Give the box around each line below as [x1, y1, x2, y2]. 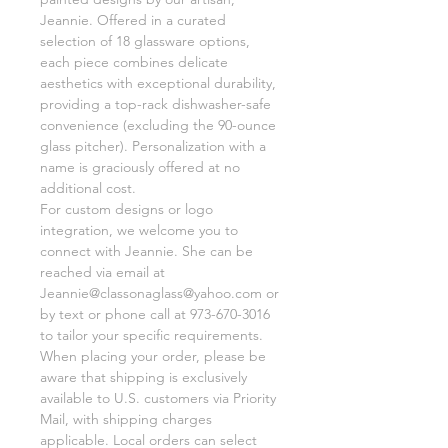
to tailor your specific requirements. [40, 325, 263, 344]
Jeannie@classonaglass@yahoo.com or [40, 283, 279, 302]
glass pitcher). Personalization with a [40, 136, 266, 155]
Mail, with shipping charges [40, 409, 212, 428]
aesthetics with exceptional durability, [40, 73, 276, 92]
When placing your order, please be [40, 346, 266, 365]
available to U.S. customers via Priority [40, 388, 276, 407]
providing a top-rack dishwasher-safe [40, 94, 271, 113]
